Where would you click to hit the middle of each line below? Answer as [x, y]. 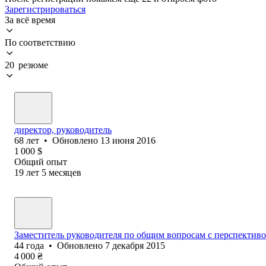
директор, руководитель [63, 129]
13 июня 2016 [128, 140]
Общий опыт [41, 161]
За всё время [30, 20]
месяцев [65, 172]
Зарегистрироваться [45, 9]
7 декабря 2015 [135, 245]
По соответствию [40, 42]
